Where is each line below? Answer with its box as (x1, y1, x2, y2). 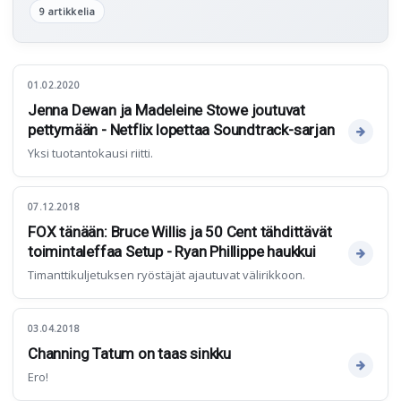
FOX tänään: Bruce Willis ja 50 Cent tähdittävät (28, 223, 332, 242)
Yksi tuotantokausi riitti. (28, 145, 153, 162)
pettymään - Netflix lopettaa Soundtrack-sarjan (28, 121, 335, 140)
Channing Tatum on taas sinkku (28, 345, 232, 363)
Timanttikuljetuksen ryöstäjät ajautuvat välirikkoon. (28, 267, 305, 284)
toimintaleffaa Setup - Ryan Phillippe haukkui (28, 243, 316, 261)
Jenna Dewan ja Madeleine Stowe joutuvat (28, 101, 306, 120)
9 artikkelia (39, 4, 95, 19)
